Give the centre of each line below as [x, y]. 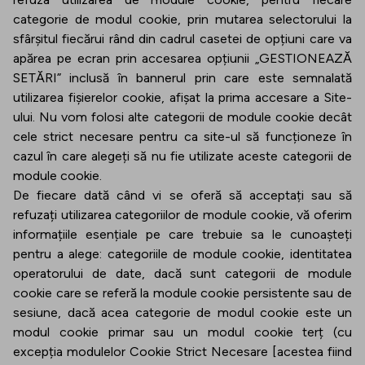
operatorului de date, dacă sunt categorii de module [182, 273]
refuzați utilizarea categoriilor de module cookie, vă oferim [182, 215]
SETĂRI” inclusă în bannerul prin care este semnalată [182, 78]
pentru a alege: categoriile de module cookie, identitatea [182, 254]
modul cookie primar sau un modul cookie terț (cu [182, 332]
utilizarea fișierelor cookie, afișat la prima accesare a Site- [182, 97]
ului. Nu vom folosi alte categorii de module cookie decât [182, 117]
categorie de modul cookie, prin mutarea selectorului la [182, 19]
